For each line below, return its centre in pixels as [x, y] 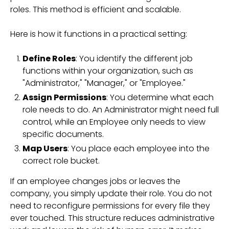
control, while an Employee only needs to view [114, 122]
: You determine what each [160, 97]
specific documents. [63, 134]
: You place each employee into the [139, 148]
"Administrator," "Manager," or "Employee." [104, 83]
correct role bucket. [61, 161]
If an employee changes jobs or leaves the [95, 181]
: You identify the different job [134, 59]
